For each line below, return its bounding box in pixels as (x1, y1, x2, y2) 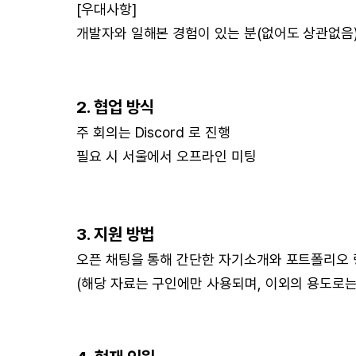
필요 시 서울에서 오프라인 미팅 (76, 148, 257, 164)
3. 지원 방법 (76, 224, 155, 244)
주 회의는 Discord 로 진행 (76, 124, 230, 141)
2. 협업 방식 (76, 97, 155, 117)
